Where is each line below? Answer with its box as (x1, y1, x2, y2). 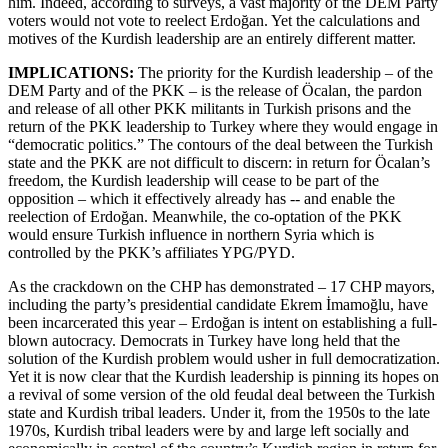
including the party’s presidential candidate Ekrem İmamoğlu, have (8, 295, 428, 313)
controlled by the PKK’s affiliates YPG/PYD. (8, 243, 295, 261)
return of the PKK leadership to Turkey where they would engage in (8, 117, 438, 135)
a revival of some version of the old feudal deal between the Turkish (8, 385, 435, 403)
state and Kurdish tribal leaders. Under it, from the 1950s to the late (8, 403, 430, 421)
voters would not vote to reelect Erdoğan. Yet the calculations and (8, 11, 420, 29)
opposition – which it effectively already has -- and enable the (8, 189, 395, 207)
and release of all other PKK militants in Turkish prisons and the (8, 99, 411, 117)
